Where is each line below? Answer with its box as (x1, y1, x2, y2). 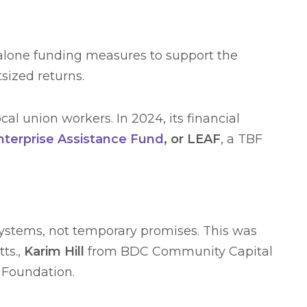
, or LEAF (164, 132, 221, 147)
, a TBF (221, 132, 262, 147)
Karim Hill (24, 244, 84, 260)
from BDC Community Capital (84, 244, 273, 260)
